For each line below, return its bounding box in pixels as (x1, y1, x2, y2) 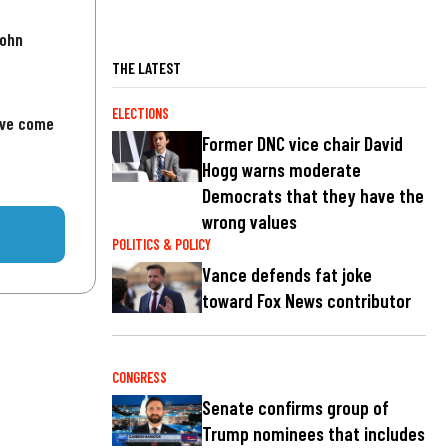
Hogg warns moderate (202, 157, 361, 181)
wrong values (202, 209, 297, 233)
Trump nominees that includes (202, 421, 425, 445)
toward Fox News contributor (202, 289, 411, 313)
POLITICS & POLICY (112, 235, 211, 253)
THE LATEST (112, 57, 181, 77)
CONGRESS (112, 368, 167, 386)
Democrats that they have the (202, 183, 424, 207)
